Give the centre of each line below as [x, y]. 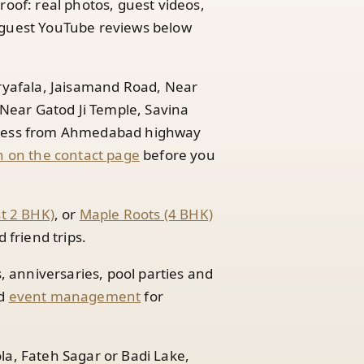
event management [75, 296]
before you [177, 154]
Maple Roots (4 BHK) [146, 214]
